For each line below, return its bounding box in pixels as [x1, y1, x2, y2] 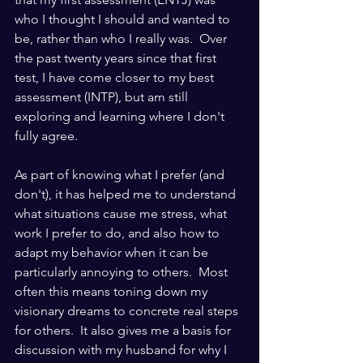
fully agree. [15, 128, 81, 144]
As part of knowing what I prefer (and [15, 167, 228, 183]
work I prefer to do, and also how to [15, 225, 223, 241]
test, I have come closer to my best [15, 70, 217, 86]
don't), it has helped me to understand [15, 186, 239, 203]
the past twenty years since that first [15, 50, 220, 66]
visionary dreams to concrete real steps [15, 303, 241, 319]
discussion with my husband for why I [15, 342, 230, 358]
